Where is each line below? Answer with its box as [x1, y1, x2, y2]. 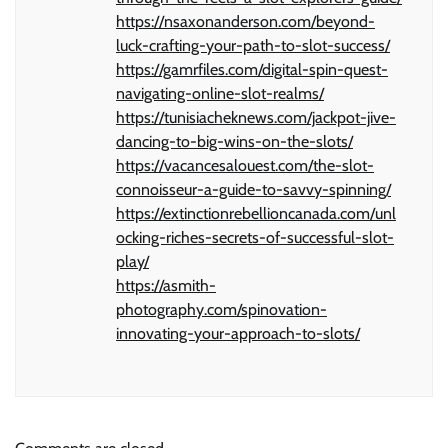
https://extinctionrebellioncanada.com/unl [116, 203, 396, 223]
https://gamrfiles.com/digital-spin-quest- [116, 59, 388, 79]
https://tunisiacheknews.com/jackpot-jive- [116, 107, 396, 127]
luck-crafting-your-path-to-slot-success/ [116, 35, 390, 55]
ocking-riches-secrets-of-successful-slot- [116, 227, 394, 247]
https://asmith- [116, 275, 216, 295]
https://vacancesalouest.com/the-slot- [116, 155, 374, 175]
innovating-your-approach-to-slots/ [116, 323, 360, 343]
